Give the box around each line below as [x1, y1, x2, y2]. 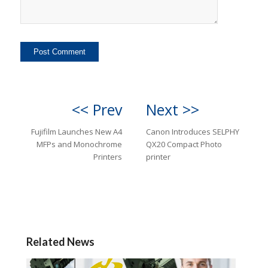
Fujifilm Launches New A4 [31, 126, 122, 138]
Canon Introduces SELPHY [146, 126, 239, 138]
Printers [93, 151, 122, 163]
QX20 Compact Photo [146, 139, 222, 150]
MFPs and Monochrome [36, 139, 122, 150]
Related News [26, 235, 95, 249]
